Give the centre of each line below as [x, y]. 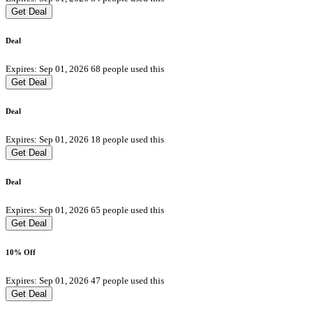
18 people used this [128, 139]
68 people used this [128, 68]
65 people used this [128, 210]
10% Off [21, 252]
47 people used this [128, 280]
